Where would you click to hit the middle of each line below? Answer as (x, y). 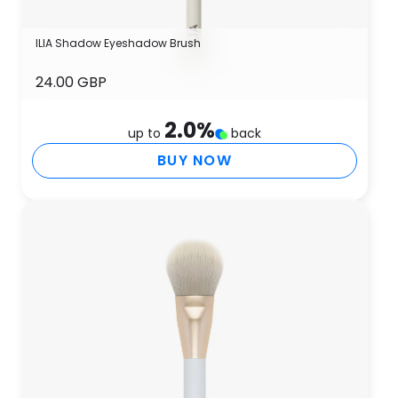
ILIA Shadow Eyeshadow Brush (118, 43)
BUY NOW (195, 160)
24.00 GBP (71, 82)
